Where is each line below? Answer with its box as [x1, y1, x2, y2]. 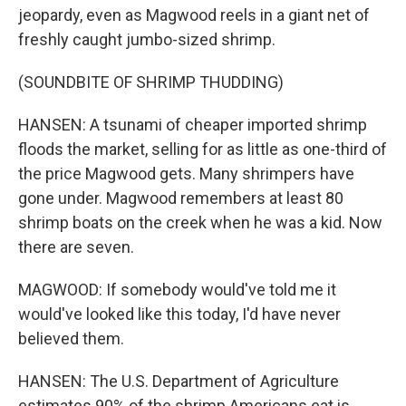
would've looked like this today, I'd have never [18, 304, 341, 324]
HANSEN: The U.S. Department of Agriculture [18, 372, 339, 391]
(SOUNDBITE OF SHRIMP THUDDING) [18, 72, 284, 92]
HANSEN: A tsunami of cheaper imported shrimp [18, 115, 367, 134]
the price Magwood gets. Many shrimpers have [18, 164, 354, 183]
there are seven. [18, 237, 134, 256]
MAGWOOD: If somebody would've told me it [18, 280, 336, 299]
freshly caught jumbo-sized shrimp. [18, 30, 275, 49]
